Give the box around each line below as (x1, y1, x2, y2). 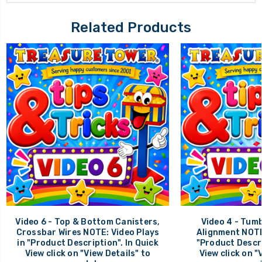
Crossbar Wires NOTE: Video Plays (16, 227, 160, 237)
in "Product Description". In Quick (17, 237, 158, 248)
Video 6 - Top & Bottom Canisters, (15, 216, 160, 227)
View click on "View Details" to (25, 248, 151, 258)
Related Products (71, 19, 191, 36)
